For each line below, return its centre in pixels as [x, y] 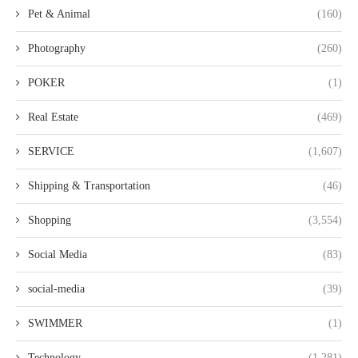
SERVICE [51, 152]
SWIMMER [55, 324]
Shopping [50, 221]
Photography [57, 49]
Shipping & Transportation [89, 186]
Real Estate [53, 117]
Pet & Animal [59, 14]
